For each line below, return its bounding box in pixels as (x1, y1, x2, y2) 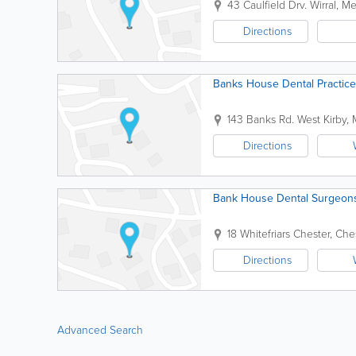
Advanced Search (57, 322, 143, 339)
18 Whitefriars (227, 226, 290, 242)
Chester (293, 226, 330, 242)
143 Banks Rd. (227, 111, 294, 128)
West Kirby (297, 111, 346, 128)
